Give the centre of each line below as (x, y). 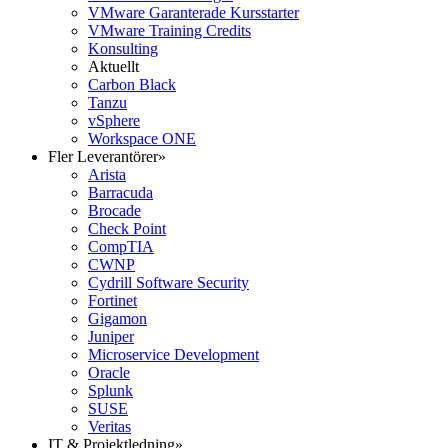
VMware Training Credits (169, 30)
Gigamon (117, 318)
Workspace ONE (142, 138)
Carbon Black (132, 84)
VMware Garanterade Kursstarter (193, 12)
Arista (107, 174)
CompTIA (121, 246)
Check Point (127, 228)
